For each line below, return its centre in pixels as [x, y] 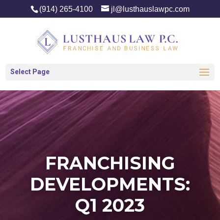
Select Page [30, 71]
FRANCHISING [110, 163]
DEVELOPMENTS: [110, 184]
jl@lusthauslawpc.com [150, 9]
